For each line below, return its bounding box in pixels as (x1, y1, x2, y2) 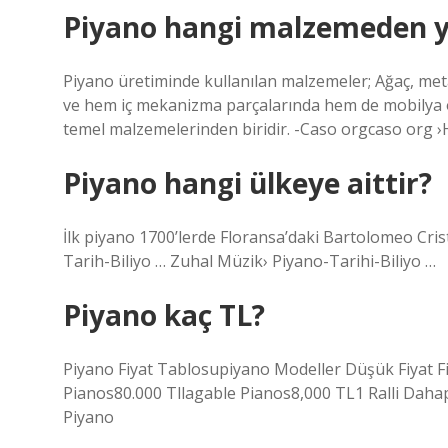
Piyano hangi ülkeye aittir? (63, 164, 432, 202)
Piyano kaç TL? (63, 296, 265, 334)
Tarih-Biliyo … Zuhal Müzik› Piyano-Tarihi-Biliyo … (63, 250, 436, 272)
